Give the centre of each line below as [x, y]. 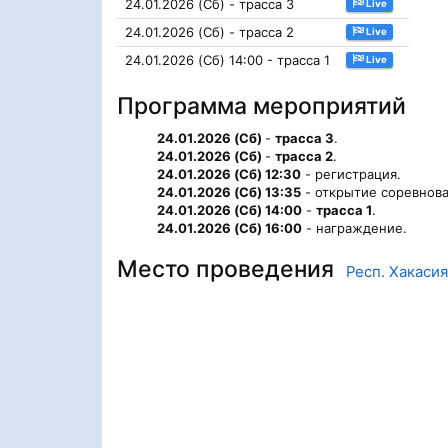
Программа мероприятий [261, 106]
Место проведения [231, 269]
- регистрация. [351, 174]
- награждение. [354, 228]
